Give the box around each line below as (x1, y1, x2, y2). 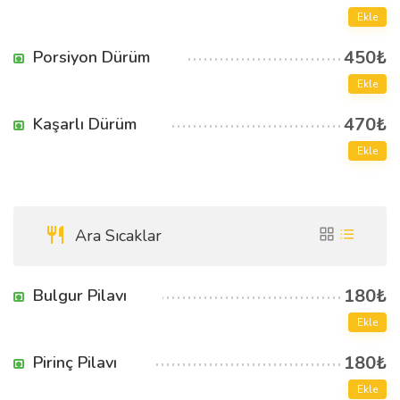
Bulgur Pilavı (33, 285, 127, 306)
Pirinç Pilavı (33, 352, 117, 373)
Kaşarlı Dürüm (33, 113, 137, 135)
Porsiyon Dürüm (33, 46, 150, 68)
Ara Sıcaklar (71, 225, 162, 246)
